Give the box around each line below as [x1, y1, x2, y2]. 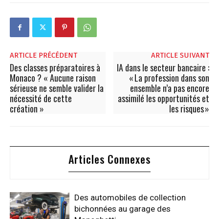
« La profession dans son [129, 71, 209, 85]
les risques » [169, 102, 209, 115]
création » [10, 102, 44, 115]
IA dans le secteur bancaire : [116, 61, 209, 74]
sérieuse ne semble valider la [10, 82, 104, 95]
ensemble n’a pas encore [130, 82, 209, 95]
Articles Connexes [68, 151, 151, 167]
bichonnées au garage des [74, 204, 171, 214]
